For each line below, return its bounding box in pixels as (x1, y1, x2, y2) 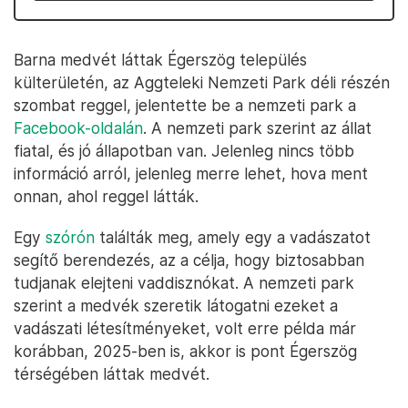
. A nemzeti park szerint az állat (143, 118, 372, 138)
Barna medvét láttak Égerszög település (14, 50, 307, 69)
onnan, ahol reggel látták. (14, 187, 199, 206)
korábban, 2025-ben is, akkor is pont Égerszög (14, 342, 357, 361)
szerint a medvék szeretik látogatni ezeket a (14, 296, 338, 315)
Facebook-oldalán (14, 118, 143, 138)
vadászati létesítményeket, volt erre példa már (14, 319, 356, 338)
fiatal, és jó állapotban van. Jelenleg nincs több (14, 141, 354, 160)
